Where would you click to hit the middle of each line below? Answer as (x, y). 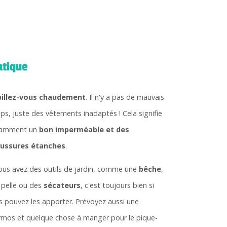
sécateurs (62, 185)
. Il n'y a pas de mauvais (125, 97)
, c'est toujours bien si (118, 185)
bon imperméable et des (84, 130)
